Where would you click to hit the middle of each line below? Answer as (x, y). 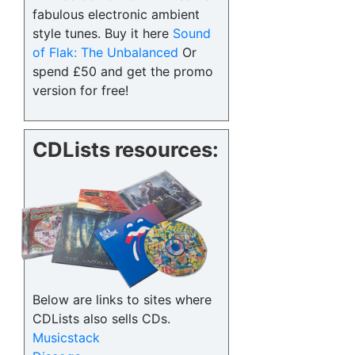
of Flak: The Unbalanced (105, 53)
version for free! (80, 91)
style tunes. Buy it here (103, 34)
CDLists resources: (126, 150)
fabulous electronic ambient (116, 15)
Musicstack (66, 338)
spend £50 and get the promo (123, 72)
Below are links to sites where (122, 300)
